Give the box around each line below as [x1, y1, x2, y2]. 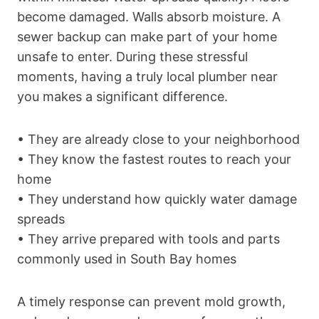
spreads [17, 211, 65, 226]
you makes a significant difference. [17, 88, 228, 104]
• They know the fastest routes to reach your [17, 151, 291, 167]
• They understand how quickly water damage [17, 191, 297, 206]
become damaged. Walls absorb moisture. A [17, 9, 281, 24]
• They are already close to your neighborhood [17, 131, 300, 147]
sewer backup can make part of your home [17, 28, 277, 44]
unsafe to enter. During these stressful [17, 48, 248, 64]
